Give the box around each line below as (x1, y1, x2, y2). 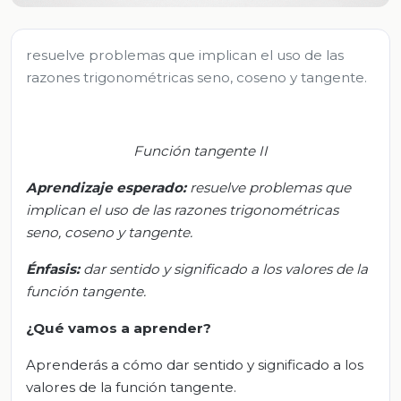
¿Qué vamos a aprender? (26, 319, 211, 337)
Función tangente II (133, 141, 268, 159)
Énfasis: (26, 260, 83, 277)
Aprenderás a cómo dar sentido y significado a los (26, 355, 363, 373)
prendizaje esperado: (37, 178, 186, 196)
